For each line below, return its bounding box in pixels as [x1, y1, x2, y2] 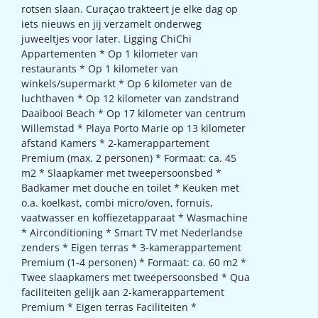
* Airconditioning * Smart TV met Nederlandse [21, 225, 243, 239]
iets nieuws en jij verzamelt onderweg [21, 16, 202, 31]
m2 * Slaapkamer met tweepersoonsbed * [21, 165, 221, 180]
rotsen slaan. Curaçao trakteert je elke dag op [21, 1, 238, 16]
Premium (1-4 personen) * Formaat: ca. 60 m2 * [21, 255, 246, 269]
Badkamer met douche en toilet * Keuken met [21, 180, 239, 194]
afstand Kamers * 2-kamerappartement [21, 136, 209, 150]
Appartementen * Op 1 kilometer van [21, 46, 198, 60]
